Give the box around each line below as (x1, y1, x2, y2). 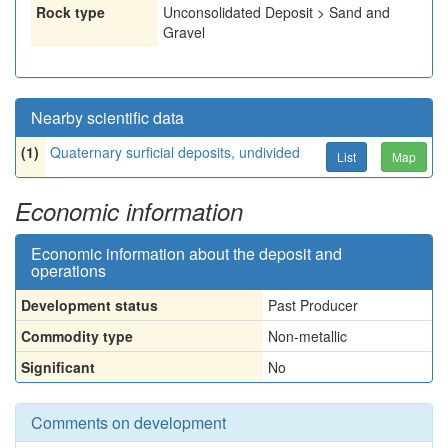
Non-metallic (268, 326, 347, 346)
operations (31, 259, 106, 282)
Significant (21, 357, 95, 377)
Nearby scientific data (31, 106, 184, 129)
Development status (21, 295, 158, 315)
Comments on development (31, 411, 226, 434)
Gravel (163, 22, 205, 42)
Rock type (36, 2, 105, 22)
